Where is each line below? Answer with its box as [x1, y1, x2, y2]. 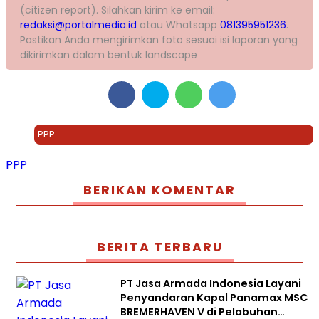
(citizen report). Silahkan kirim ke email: [20, 2, 215, 17]
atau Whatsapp [137, 17, 220, 32]
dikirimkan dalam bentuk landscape [20, 47, 197, 62]
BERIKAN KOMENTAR [83, 181, 236, 199]
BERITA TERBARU [96, 238, 223, 256]
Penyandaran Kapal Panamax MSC [120, 291, 308, 305]
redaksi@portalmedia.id [20, 17, 137, 32]
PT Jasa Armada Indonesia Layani [120, 276, 301, 291]
